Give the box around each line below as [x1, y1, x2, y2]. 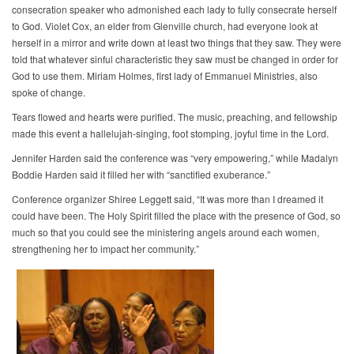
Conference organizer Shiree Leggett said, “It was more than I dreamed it [12, 192, 323, 206]
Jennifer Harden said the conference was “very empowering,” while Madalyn [12, 151, 338, 165]
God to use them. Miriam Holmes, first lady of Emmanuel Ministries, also [12, 69, 318, 83]
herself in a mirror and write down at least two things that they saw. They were [12, 36, 341, 50]
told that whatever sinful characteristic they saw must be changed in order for [12, 52, 338, 66]
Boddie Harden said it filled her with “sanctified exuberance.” [12, 168, 270, 182]
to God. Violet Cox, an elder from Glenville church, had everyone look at [12, 19, 318, 33]
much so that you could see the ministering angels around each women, [12, 225, 319, 239]
